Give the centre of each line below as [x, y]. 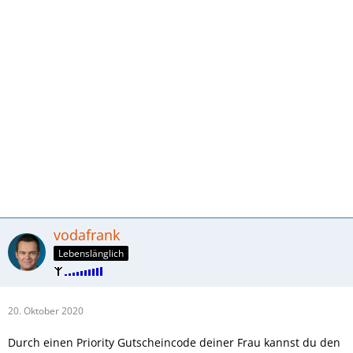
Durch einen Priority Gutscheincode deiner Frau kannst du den [174, 342]
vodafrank [87, 234]
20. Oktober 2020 [46, 310]
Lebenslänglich [91, 253]
